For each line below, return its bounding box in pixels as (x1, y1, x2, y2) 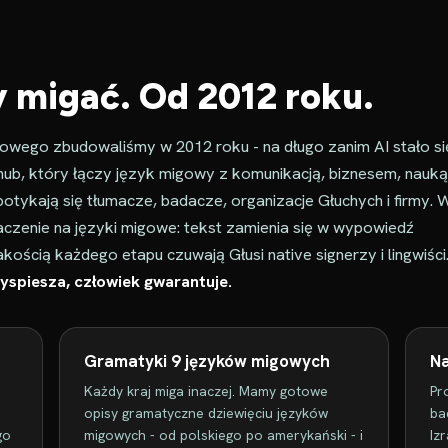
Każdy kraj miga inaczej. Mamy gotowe (83, 382, 328, 400)
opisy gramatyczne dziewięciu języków (83, 404, 328, 422)
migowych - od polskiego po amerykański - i (83, 426, 363, 444)
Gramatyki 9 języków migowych (83, 350, 330, 372)
